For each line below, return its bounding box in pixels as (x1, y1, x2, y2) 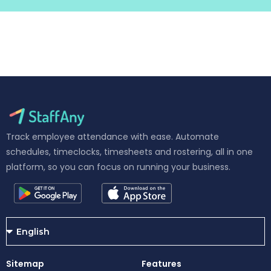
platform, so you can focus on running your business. (6, 161, 230, 173)
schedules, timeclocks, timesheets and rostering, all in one (6, 146, 253, 158)
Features (142, 258, 181, 270)
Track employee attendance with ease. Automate (6, 131, 219, 143)
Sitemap (6, 258, 44, 270)
